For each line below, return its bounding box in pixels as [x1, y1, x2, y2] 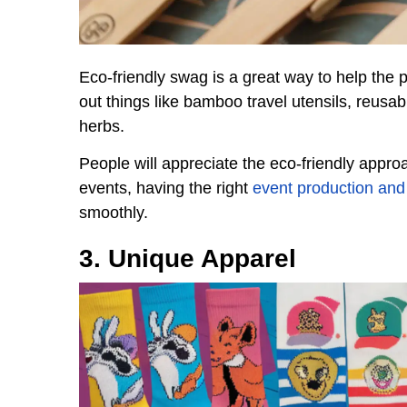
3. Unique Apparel [79, 243, 296, 273]
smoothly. [79, 203, 148, 222]
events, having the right [79, 178, 253, 197]
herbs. [79, 116, 124, 135]
